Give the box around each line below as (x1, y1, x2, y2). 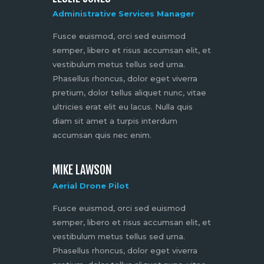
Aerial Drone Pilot (52, 181, 129, 191)
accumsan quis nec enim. (52, 130, 151, 140)
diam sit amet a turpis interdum (52, 116, 177, 126)
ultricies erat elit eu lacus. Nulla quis (52, 102, 193, 112)
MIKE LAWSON (52, 163, 112, 178)
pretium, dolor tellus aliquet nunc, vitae (52, 88, 206, 98)
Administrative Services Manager (52, 9, 194, 19)
